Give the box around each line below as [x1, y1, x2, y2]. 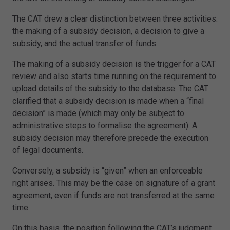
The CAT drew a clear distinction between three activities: [12, 14, 218, 24]
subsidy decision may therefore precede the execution [12, 133, 208, 143]
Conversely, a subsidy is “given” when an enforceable [12, 166, 203, 176]
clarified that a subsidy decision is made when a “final [12, 96, 204, 106]
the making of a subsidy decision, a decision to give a [12, 26, 204, 36]
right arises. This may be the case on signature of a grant [12, 178, 215, 188]
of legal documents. [12, 145, 83, 156]
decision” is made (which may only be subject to [12, 108, 184, 119]
